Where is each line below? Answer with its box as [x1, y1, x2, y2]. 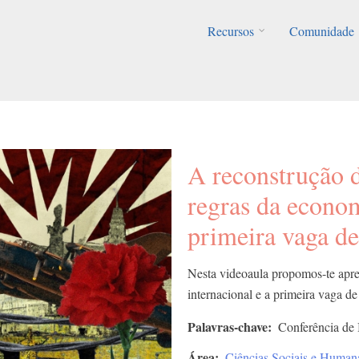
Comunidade [288, 22, 354, 39]
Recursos [207, 22, 254, 39]
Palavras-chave [188, 317, 268, 336]
